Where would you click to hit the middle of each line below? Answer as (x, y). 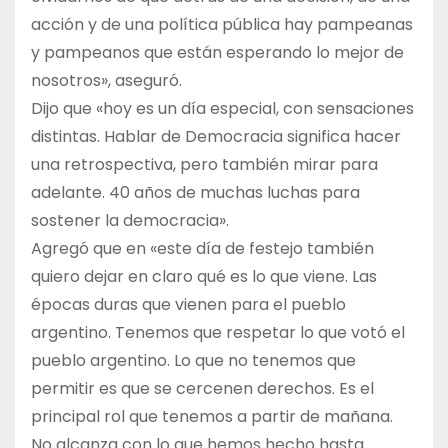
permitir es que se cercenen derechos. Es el (202, 389)
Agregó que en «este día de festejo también (202, 249)
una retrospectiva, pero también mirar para (204, 165)
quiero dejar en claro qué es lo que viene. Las (204, 277)
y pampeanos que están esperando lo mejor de (217, 53)
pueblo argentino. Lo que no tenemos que (193, 361)
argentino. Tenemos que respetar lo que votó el (218, 333)
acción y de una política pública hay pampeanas (222, 25)
